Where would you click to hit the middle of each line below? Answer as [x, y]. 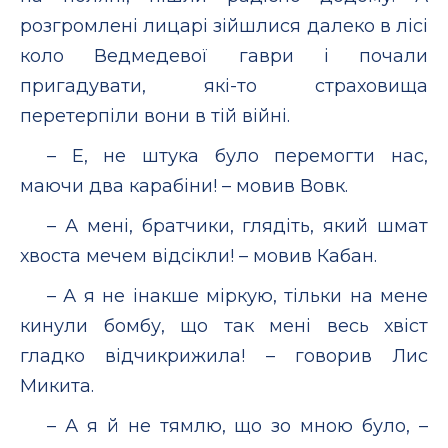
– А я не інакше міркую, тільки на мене [237, 295]
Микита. [57, 385]
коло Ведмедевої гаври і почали [224, 55]
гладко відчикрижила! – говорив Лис [224, 355]
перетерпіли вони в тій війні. [155, 115]
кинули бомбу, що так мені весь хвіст [224, 325]
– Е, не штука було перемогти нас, [237, 155]
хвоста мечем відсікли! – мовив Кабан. [198, 255]
